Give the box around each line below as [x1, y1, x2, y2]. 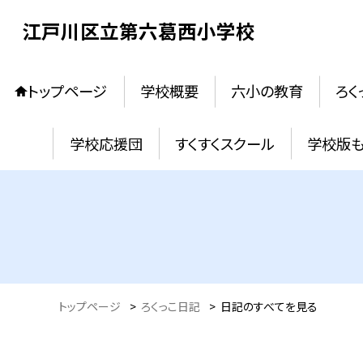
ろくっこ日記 [141, 298, 200, 315]
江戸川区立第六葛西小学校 [21, 16, 255, 45]
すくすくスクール [174, 132, 275, 154]
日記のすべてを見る [220, 298, 318, 315]
